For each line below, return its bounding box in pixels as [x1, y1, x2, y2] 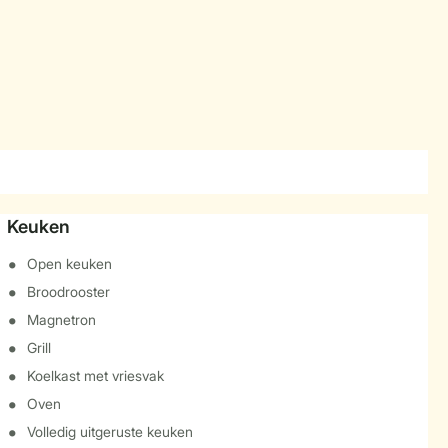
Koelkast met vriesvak [26, 367, 164, 384]
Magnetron [26, 311, 96, 328]
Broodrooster [26, 283, 110, 300]
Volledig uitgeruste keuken [26, 423, 193, 440]
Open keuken [26, 255, 112, 272]
